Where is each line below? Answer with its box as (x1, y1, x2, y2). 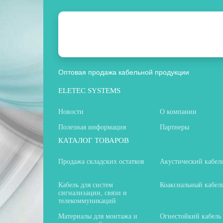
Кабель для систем (58, 181, 113, 189)
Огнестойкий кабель (160, 212, 221, 220)
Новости (58, 108, 84, 115)
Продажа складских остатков (58, 157, 144, 165)
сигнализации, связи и (58, 189, 127, 197)
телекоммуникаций (58, 197, 116, 205)
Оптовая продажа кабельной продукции (58, 66, 189, 77)
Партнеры (160, 123, 189, 131)
